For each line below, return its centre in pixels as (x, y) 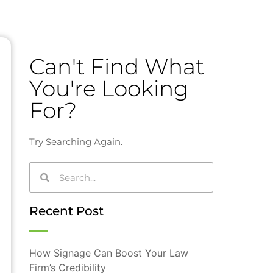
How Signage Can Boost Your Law (108, 253)
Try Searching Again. (76, 142)
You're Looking (109, 89)
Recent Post (66, 211)
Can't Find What (116, 67)
